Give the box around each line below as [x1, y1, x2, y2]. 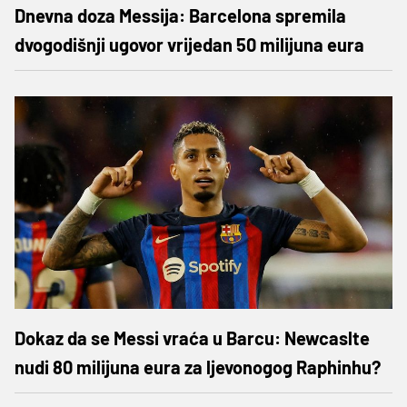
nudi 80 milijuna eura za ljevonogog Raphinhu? [15, 355, 381, 378]
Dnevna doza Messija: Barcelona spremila [15, 4, 346, 26]
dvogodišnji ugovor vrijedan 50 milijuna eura [15, 33, 364, 55]
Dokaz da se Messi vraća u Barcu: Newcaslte [15, 326, 370, 349]
